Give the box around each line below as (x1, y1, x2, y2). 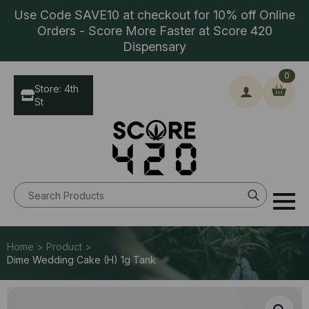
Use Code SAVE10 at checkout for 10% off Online (14, 8, 295, 22)
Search (265, 180, 299, 197)
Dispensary (123, 39, 186, 54)
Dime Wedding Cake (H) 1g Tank (7, 254, 156, 266)
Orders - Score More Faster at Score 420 (37, 23, 272, 38)
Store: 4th (34, 83, 79, 94)
